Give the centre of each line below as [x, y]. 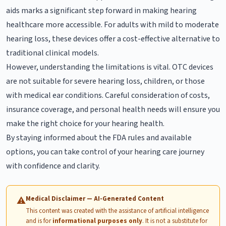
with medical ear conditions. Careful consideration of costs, [108, 95]
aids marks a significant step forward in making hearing [101, 10]
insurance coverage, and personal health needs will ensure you [113, 109]
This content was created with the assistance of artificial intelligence [117, 211]
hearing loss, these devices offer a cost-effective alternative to [113, 39]
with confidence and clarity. [53, 166]
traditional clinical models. [52, 53]
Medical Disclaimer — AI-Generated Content [95, 199]
